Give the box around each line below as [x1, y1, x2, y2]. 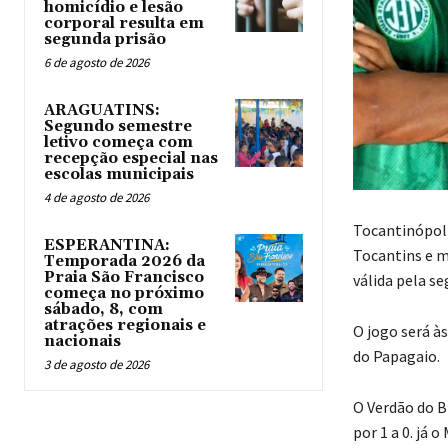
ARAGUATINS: [44, 101, 160, 121]
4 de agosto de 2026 [44, 189, 149, 207]
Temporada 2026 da [44, 252, 205, 272]
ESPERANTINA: [44, 236, 170, 256]
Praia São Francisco [44, 268, 204, 288]
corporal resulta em [44, 14, 204, 34]
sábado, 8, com [44, 300, 163, 320]
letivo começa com [44, 133, 193, 153]
